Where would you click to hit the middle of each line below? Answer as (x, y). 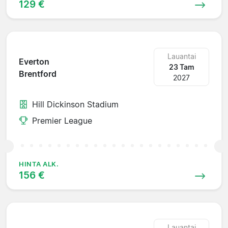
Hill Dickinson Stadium (75, 104)
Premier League (62, 120)
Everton (34, 62)
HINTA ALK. (39, 164)
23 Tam (181, 67)
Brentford (38, 74)
